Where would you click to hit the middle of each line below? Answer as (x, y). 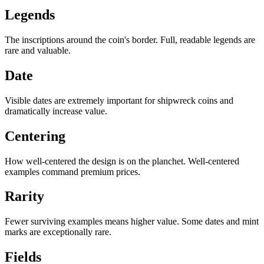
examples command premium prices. (72, 171)
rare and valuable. (38, 50)
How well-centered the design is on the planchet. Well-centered (122, 161)
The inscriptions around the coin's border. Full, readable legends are (130, 39)
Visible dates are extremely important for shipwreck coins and (119, 100)
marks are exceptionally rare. (58, 232)
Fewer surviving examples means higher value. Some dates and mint (132, 222)
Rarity (24, 197)
